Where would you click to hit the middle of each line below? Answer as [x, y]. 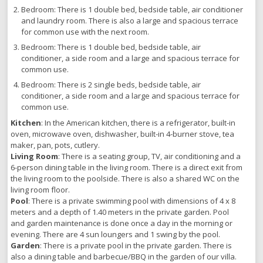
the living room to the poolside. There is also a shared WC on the [125, 179]
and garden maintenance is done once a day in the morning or [122, 223]
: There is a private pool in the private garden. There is [136, 246]
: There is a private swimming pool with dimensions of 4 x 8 [132, 201]
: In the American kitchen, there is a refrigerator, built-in [139, 123]
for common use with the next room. [85, 32]
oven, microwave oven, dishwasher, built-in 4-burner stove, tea [123, 134]
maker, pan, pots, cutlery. [55, 145]
